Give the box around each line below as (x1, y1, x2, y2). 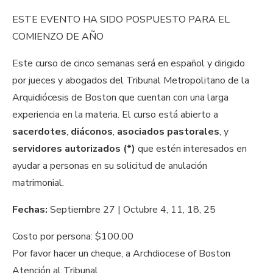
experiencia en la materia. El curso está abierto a (12, 108, 218, 122)
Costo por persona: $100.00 (12, 230, 133, 244)
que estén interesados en (135, 142, 247, 156)
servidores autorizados (12, 142, 121, 156)
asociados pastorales (117, 125, 219, 139)
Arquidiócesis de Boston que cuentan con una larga (12, 91, 229, 105)
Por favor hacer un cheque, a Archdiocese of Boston (12, 247, 230, 261)
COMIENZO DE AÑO (12, 30, 104, 44)
